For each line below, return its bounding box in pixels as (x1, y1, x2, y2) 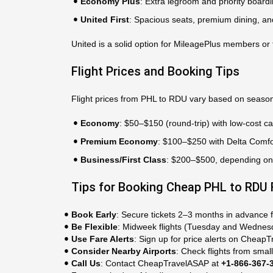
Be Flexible (71, 222, 118, 232)
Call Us (71, 258, 101, 268)
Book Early (71, 210, 116, 219)
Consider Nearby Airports (71, 246, 176, 256)
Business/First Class (80, 155, 166, 165)
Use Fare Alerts (71, 234, 134, 244)
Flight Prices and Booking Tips (71, 64, 239, 79)
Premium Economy (80, 136, 158, 146)
